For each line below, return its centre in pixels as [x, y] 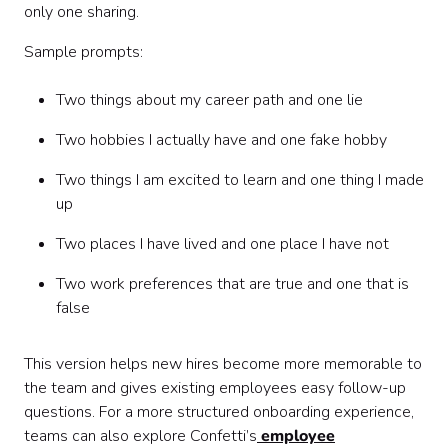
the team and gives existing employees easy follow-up [215, 388]
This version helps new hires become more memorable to [223, 364]
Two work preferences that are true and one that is [232, 284]
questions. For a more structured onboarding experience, [219, 412]
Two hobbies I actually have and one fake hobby [221, 140]
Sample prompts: [83, 52]
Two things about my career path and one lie [209, 100]
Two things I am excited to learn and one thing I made [240, 180]
